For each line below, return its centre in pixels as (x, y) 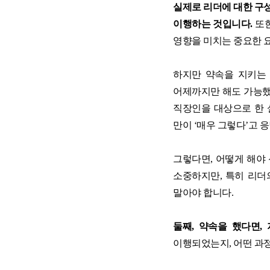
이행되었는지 (201, 243)
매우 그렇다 (221, 125)
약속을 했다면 (229, 226)
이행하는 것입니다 (212, 24)
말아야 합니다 (202, 192)
